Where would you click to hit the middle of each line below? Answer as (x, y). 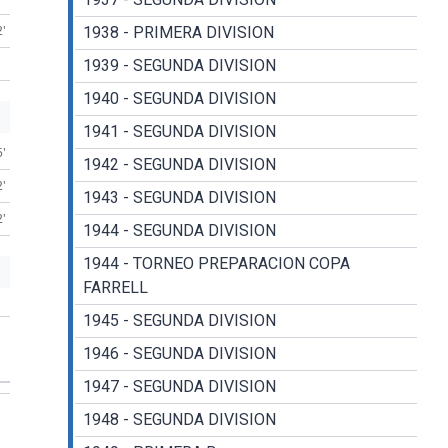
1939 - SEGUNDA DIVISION (179, 66)
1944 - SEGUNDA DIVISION (179, 231)
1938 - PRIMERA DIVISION (178, 33)
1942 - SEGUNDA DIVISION (179, 165)
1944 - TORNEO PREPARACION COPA (216, 264)
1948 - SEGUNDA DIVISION (179, 420)
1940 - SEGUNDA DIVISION (179, 99)
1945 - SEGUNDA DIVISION (179, 321)
